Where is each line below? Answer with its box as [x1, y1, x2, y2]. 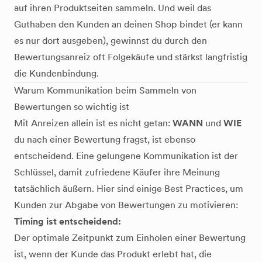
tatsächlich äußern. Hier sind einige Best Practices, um [14, 183, 243, 194]
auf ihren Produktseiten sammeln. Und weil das [14, 2, 211, 13]
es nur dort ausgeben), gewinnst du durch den [14, 35, 207, 46]
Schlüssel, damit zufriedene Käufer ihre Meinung [14, 167, 220, 178]
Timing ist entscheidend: [14, 216, 121, 227]
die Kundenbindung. [14, 68, 99, 79]
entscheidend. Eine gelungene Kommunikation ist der [14, 150, 238, 161]
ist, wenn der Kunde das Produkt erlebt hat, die [14, 249, 212, 260]
